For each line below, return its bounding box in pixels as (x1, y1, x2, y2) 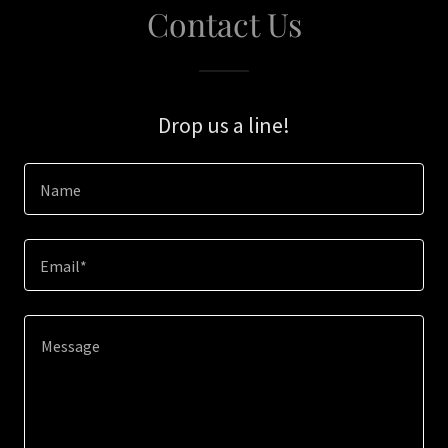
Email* (40, 256, 87, 277)
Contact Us (146, 2, 302, 45)
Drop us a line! (158, 111, 290, 139)
